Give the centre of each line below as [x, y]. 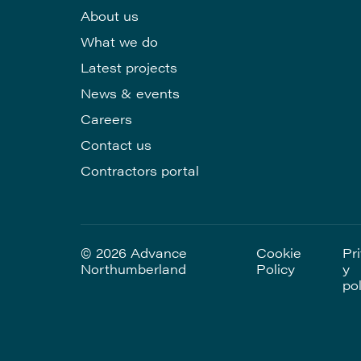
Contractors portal [140, 170]
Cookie [279, 253]
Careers [106, 119]
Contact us [116, 145]
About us [110, 16]
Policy [276, 269]
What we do [119, 41]
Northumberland [133, 269]
